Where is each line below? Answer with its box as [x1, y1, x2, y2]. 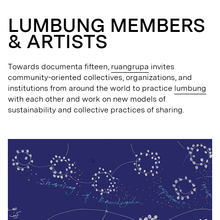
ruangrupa [111, 62, 149, 71]
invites [149, 62, 174, 71]
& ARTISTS [8, 30, 108, 53]
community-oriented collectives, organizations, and [8, 73, 192, 82]
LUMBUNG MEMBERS [8, 14, 205, 36]
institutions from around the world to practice [8, 83, 174, 93]
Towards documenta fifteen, [8, 62, 111, 71]
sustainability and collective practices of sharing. [8, 105, 184, 114]
